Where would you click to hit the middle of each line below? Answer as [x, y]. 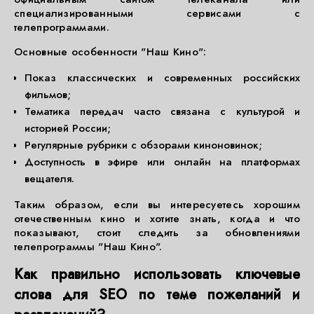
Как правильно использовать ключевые [157, 274]
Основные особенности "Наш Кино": [110, 52]
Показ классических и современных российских [162, 78]
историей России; [68, 128]
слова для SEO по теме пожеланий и [157, 295]
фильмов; [48, 95]
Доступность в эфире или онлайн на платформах [162, 162]
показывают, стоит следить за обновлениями [157, 233]
